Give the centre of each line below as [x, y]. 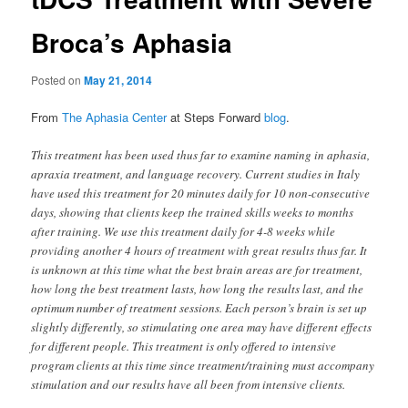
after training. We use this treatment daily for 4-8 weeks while [184, 232]
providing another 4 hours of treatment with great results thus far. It [199, 251]
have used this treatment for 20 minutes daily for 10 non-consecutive [201, 194]
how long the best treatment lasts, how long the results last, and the [198, 289]
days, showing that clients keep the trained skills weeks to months [193, 213]
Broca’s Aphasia [132, 42]
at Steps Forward [218, 117]
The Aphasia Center [117, 117]
